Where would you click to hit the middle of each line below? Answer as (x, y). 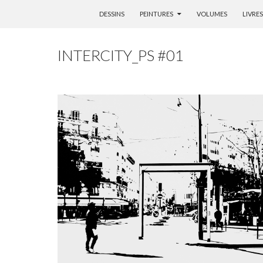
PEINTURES (156, 14)
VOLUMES (212, 14)
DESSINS (112, 14)
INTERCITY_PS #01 (121, 55)
